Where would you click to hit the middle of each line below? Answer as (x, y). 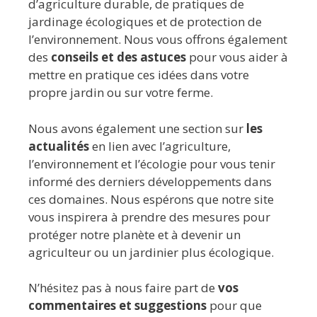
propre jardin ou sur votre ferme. (121, 93)
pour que (234, 306)
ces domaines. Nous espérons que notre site (151, 199)
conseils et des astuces (119, 57)
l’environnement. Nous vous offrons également (158, 40)
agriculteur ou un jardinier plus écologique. (151, 252)
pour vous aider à (237, 57)
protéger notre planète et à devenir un (134, 234)
